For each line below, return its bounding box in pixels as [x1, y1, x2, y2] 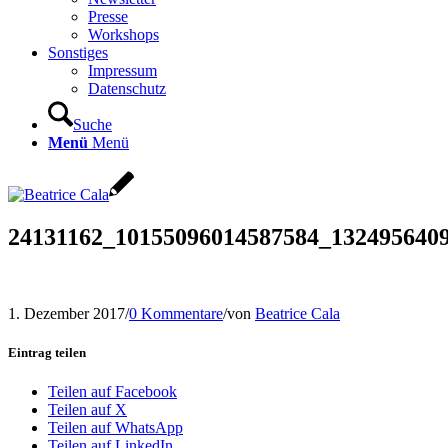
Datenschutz [88, 80, 166, 97]
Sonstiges [48, 44, 108, 61]
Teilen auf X [48, 401, 127, 419]
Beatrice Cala [255, 304, 340, 322]
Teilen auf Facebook [48, 383, 177, 401]
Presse [88, 8, 128, 25]
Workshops [88, 26, 159, 43]
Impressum [88, 62, 157, 79]
